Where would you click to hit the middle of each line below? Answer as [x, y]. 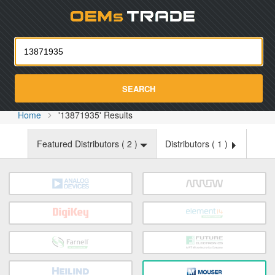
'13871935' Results [96, 115]
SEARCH [139, 88]
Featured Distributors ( [82, 144]
